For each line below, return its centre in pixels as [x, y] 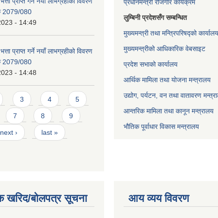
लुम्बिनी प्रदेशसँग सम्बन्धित [155, 18]
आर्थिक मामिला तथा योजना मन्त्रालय [167, 80]
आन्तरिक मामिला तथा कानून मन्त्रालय [169, 111]
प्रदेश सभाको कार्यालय [151, 64]
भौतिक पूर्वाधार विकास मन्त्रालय [161, 127]
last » [50, 132]
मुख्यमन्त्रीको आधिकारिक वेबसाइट [164, 49]
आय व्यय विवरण [159, 198]
